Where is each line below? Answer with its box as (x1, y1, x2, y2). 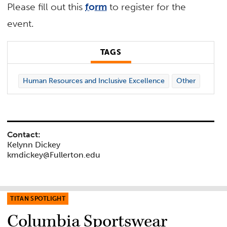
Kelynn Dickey (7, 139, 61, 149)
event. (7, 17, 34, 29)
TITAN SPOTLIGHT (10, 195, 66, 203)
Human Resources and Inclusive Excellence (22, 77, 165, 86)
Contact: (7, 129, 41, 139)
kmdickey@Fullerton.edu (7, 149, 101, 160)
